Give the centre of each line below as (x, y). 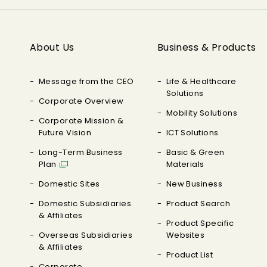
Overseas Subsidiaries (86, 235)
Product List (190, 255)
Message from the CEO (86, 81)
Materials (185, 164)
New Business (194, 184)
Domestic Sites (69, 184)
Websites (185, 235)
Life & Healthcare (201, 81)
